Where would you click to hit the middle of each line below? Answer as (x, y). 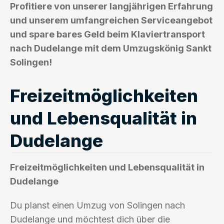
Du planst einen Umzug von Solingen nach (97, 205)
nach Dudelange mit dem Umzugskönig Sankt (111, 48)
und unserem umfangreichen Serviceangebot (111, 20)
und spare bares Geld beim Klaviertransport (107, 34)
